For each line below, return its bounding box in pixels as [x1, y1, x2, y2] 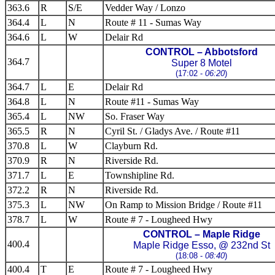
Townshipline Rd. [105, 170, 174, 180]
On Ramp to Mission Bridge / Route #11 [105, 199, 262, 210]
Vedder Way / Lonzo [105, 2, 185, 13]
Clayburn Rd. [105, 141, 158, 151]
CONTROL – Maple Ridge [142, 229, 260, 239]
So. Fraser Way [105, 111, 165, 122]
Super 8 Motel [171, 58, 232, 68]
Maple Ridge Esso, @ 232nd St [133, 240, 270, 250]
